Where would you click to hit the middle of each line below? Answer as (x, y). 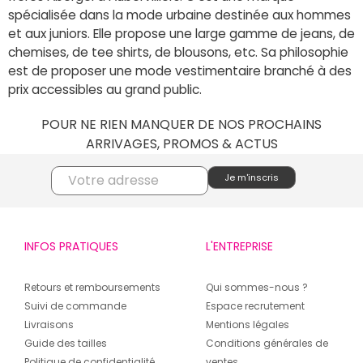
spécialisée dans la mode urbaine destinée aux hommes (179, 15)
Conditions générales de (267, 344)
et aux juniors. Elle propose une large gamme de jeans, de (181, 33)
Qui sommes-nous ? (257, 288)
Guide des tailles (66, 344)
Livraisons (49, 325)
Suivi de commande (75, 306)
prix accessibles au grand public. (105, 89)
